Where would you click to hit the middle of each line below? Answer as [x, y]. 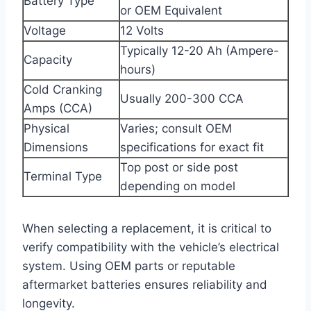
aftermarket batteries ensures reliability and [145, 284]
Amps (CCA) [58, 108]
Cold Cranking [63, 89]
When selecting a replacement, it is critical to [147, 228]
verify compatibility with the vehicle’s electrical [151, 247]
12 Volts [142, 30]
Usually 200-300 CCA [182, 98]
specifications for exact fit [192, 147]
